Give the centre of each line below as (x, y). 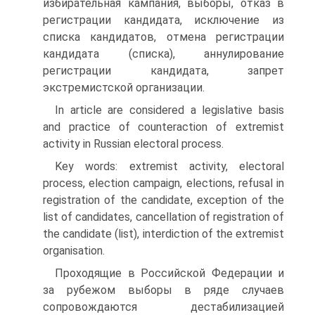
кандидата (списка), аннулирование (163, 54)
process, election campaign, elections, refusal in (163, 183)
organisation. (74, 251)
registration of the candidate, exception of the (163, 200)
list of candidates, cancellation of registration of (163, 217)
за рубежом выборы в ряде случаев (163, 290)
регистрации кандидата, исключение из (163, 20)
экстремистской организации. (124, 88)
